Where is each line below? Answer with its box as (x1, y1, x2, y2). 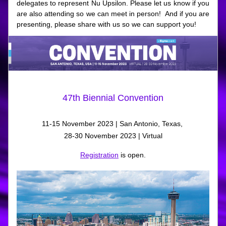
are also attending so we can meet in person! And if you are (17, 10, 209, 18)
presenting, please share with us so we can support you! (17, 20, 196, 28)
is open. (119, 151, 146, 159)
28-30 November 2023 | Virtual (64, 132, 162, 140)
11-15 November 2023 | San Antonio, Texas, (41, 120, 185, 128)
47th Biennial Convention (63, 93, 163, 103)
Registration (80, 151, 119, 159)
